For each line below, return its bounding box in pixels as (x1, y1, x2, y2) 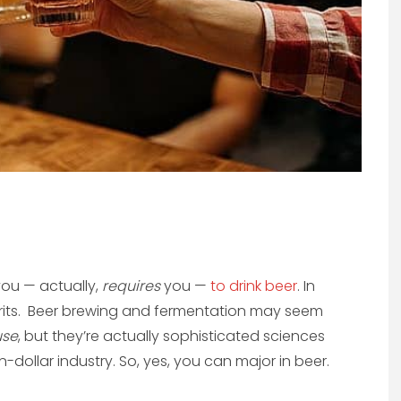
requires (102, 276, 160, 297)
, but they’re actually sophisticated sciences (18, 326, 325, 347)
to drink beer (210, 276, 297, 297)
